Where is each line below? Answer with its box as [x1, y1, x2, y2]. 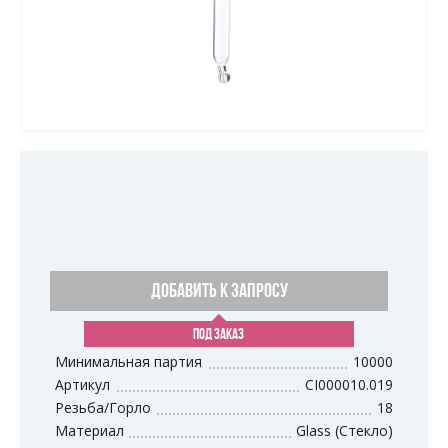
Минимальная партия [55, 352, 202, 372]
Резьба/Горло [55, 398, 151, 418]
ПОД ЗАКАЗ [193, 328, 245, 344]
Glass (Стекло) [296, 421, 393, 441]
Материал [55, 421, 124, 441]
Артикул [55, 375, 110, 395]
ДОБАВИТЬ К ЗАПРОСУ [150, 282, 288, 303]
